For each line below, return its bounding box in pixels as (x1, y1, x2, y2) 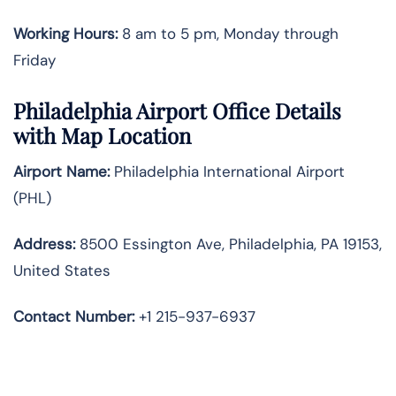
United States (13, 261, 110, 281)
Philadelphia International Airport (110, 162, 345, 182)
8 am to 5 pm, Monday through (118, 23, 339, 43)
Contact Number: (13, 307, 134, 327)
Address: (13, 234, 75, 255)
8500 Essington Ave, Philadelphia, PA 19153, (75, 234, 382, 255)
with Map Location (13, 121, 191, 150)
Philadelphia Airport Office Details (13, 96, 341, 126)
